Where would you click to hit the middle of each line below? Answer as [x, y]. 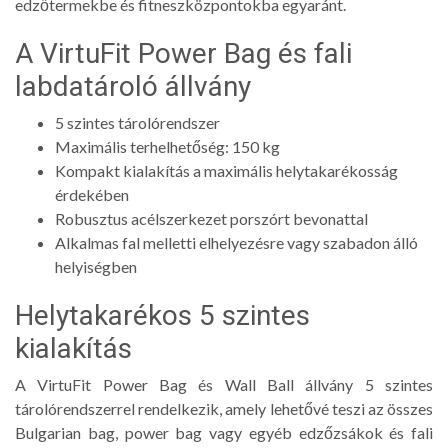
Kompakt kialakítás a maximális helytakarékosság [226, 170]
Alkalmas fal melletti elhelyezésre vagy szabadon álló [236, 242]
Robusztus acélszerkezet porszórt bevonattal [211, 218]
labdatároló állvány [133, 86]
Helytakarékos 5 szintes [162, 315]
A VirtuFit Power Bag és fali [183, 53]
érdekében [92, 194]
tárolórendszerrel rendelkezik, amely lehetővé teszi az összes [224, 408]
